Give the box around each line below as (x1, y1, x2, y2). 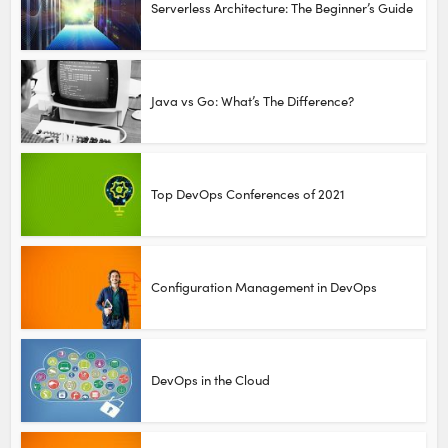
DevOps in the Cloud (151, 370, 271, 389)
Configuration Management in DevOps (151, 277, 378, 296)
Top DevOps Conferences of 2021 (151, 184, 346, 203)
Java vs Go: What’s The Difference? (151, 91, 355, 110)
